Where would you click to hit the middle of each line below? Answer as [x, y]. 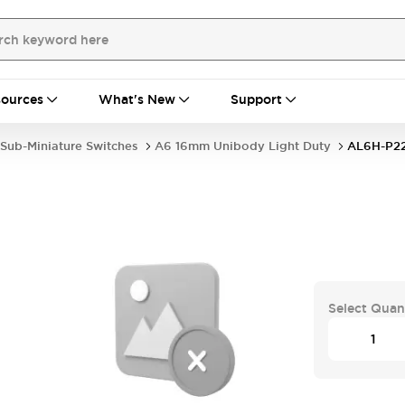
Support [256, 99]
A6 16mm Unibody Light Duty [243, 146]
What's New [137, 99]
